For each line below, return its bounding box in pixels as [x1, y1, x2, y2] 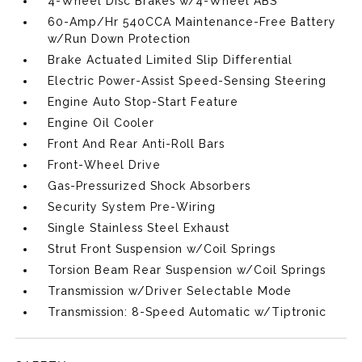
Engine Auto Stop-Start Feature [48, 95, 239, 108]
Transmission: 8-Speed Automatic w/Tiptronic [48, 305, 327, 318]
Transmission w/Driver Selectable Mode [48, 284, 293, 297]
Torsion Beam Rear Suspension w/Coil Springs [48, 263, 326, 276]
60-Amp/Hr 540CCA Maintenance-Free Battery [48, 15, 337, 28]
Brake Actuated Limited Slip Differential [48, 53, 293, 66]
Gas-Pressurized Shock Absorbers [48, 179, 251, 192]
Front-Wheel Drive [48, 158, 162, 171]
